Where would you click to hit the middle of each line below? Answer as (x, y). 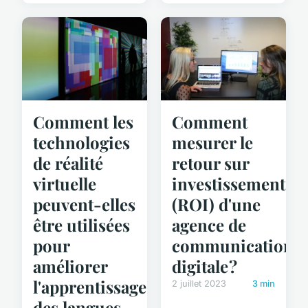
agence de (209, 224)
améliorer (70, 266)
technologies (81, 142)
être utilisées (81, 224)
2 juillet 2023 (199, 283)
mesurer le (212, 142)
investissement (229, 183)
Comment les (83, 121)
